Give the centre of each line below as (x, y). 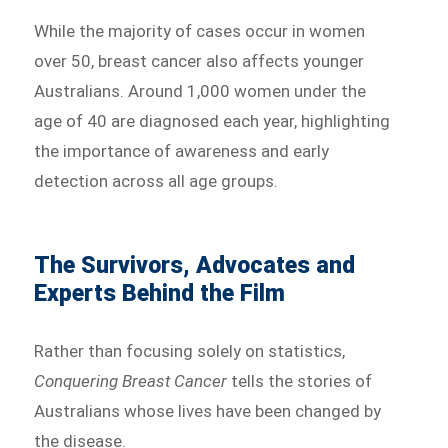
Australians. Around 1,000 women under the (200, 91)
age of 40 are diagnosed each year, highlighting (212, 121)
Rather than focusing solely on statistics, (190, 351)
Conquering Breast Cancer (131, 381)
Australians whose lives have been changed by (208, 411)
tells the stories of (300, 381)
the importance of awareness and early (182, 151)
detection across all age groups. (156, 181)
